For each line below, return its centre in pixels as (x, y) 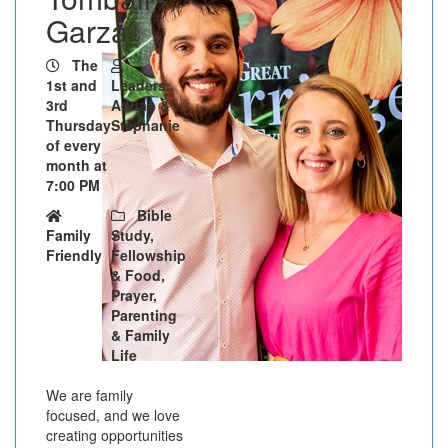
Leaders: (141, 84)
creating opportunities (114, 434)
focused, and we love (113, 414)
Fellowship (148, 254)
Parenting (144, 314)
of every (73, 144)
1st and (71, 84)
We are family (89, 394)
